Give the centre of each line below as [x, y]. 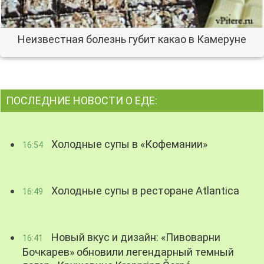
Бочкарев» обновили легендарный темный [128, 252]
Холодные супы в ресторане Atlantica [144, 191]
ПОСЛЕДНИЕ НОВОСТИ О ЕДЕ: [82, 100]
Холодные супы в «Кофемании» [128, 144]
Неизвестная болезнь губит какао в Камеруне [132, 39]
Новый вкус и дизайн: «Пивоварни [135, 237]
